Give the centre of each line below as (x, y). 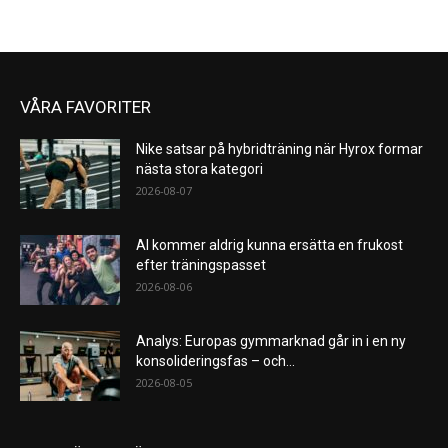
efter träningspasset (202, 265)
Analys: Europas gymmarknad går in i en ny (271, 341)
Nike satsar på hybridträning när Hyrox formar (279, 149)
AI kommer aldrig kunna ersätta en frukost (269, 245)
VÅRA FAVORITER (85, 107)
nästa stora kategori (199, 169)
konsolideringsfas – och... (215, 361)
